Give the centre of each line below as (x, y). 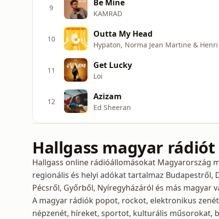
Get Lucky (113, 65)
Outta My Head (123, 33)
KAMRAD (108, 13)
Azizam (108, 96)
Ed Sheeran (112, 107)
